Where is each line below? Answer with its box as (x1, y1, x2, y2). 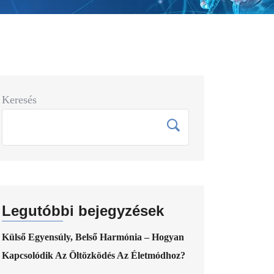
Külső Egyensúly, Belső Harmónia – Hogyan (2, 231, 184, 242)
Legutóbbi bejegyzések (2, 202, 164, 219)
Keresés (2, 93, 37, 106)
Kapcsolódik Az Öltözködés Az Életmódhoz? (2, 250, 185, 261)
